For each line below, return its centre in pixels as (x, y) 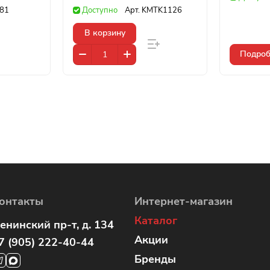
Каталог (156, 221)
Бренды (155, 259)
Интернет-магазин (184, 201)
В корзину (105, 33)
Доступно (100, 10)
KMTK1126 (162, 10)
